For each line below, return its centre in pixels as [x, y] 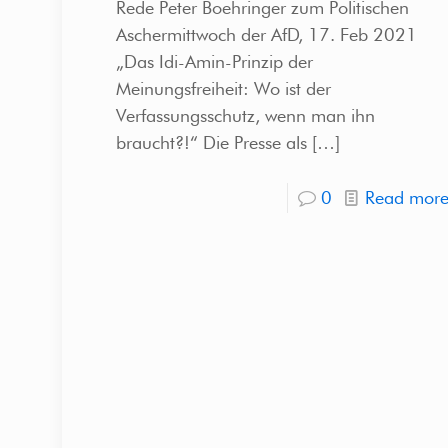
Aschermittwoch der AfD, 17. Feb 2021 [266, 34]
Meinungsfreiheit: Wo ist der [223, 88]
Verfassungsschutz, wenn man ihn [245, 115]
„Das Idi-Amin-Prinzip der [214, 61]
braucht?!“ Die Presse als [211, 142]
